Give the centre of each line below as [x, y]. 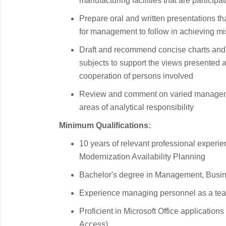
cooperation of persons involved [136, 76]
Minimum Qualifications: [105, 125]
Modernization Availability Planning [143, 157]
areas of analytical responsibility [136, 107]
